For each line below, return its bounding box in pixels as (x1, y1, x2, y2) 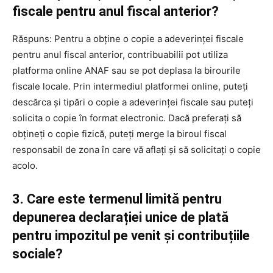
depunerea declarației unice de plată (12, 209, 229, 225)
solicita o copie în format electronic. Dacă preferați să (12, 112, 241, 124)
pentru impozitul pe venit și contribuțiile (12, 227, 250, 243)
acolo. (12, 159, 38, 171)
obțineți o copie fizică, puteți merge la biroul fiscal (12, 127, 227, 140)
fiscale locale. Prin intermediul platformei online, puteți (12, 80, 248, 92)
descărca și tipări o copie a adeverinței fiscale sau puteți (12, 96, 253, 108)
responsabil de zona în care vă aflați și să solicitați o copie (12, 143, 261, 155)
